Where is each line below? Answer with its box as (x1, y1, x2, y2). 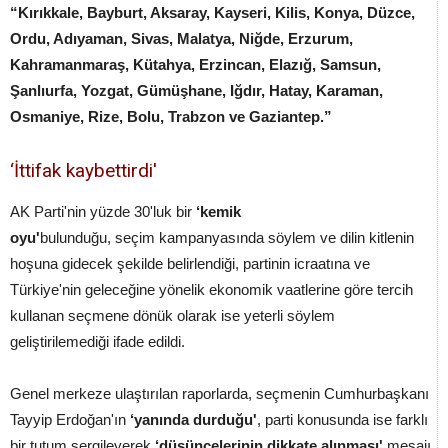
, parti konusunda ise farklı (257, 410, 428, 428)
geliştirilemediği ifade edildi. (10, 332, 185, 350)
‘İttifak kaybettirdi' (10, 158, 157, 182)
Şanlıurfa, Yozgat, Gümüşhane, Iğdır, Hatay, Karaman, (10, 81, 383, 99)
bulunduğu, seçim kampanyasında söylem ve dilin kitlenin (40, 228, 414, 246)
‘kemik (196, 202, 241, 220)
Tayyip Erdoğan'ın (10, 410, 130, 428)
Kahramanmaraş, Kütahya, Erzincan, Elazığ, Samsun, (10, 55, 381, 73)
